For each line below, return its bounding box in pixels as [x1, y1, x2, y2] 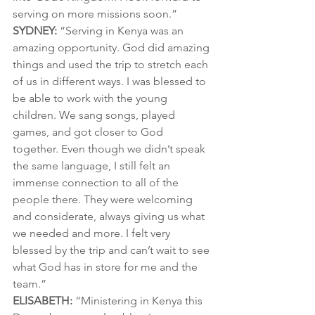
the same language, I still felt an [13, 159, 173, 173]
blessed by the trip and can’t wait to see [13, 243, 212, 257]
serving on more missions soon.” [13, 7, 177, 21]
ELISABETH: [13, 294, 72, 308]
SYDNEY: [13, 24, 57, 38]
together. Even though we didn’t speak [13, 142, 208, 156]
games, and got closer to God [13, 125, 166, 139]
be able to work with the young [13, 91, 170, 105]
